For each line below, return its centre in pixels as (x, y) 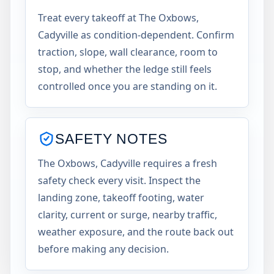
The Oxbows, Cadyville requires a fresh (128, 163)
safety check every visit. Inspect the (119, 180)
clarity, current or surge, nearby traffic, (128, 215)
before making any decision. (103, 249)
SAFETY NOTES (112, 139)
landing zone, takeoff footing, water (121, 198)
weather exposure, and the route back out (136, 232)
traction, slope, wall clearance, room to (128, 52)
